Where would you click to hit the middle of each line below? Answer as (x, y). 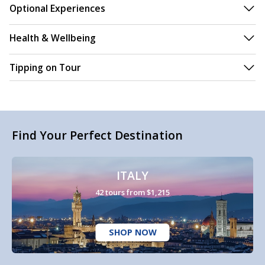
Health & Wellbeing (53, 38)
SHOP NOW (132, 232)
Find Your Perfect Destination (97, 135)
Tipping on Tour (45, 68)
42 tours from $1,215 (132, 193)
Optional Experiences (57, 9)
